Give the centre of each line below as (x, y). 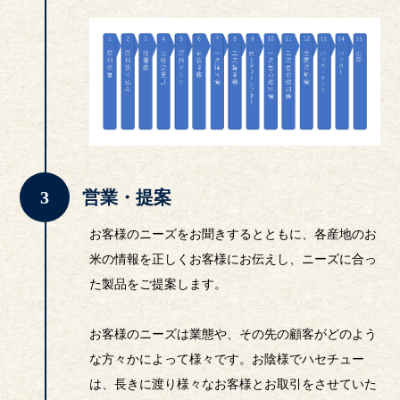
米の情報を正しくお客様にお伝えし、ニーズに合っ (233, 260)
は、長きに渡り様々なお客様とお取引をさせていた (233, 385)
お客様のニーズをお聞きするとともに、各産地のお (233, 235)
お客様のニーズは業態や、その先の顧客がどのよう (233, 335)
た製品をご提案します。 (158, 285)
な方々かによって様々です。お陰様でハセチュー (227, 360)
